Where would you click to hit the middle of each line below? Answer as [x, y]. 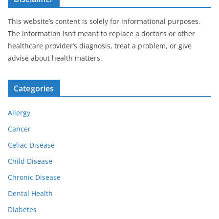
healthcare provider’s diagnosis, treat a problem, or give [100, 46]
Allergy [19, 113]
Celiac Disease [31, 145]
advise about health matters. [55, 58]
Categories [34, 89]
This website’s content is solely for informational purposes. [104, 22]
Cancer [19, 129]
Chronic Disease [34, 177]
